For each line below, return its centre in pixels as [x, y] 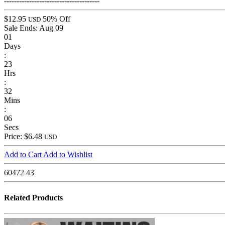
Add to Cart [24, 155]
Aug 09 [51, 28]
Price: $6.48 [24, 137]
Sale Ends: [22, 28]
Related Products [33, 197]
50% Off [57, 19]
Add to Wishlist [68, 155]
